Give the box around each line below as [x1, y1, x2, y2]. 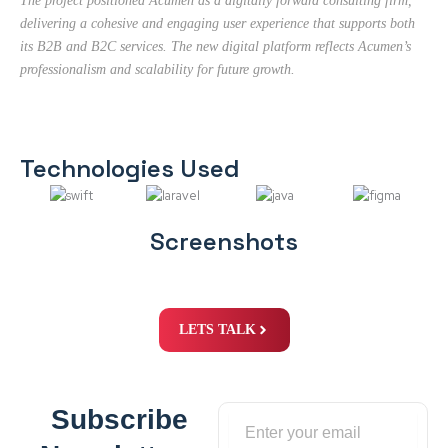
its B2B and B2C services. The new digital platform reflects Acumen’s [20, 38, 411, 54]
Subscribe [50, 403, 188, 435]
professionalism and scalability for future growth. [20, 61, 295, 77]
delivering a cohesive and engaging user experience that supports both [20, 15, 415, 31]
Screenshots [150, 225, 298, 257]
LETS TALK [178, 321, 256, 337]
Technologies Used [20, 152, 240, 184]
